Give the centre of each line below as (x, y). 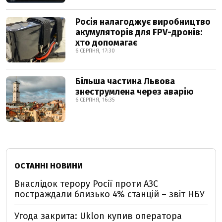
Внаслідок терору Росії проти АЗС (86, 184)
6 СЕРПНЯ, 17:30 (95, 51)
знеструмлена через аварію (135, 91)
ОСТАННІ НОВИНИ (49, 166)
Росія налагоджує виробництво (143, 22)
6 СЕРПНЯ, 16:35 (95, 100)
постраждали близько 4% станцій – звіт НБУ (110, 194)
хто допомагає (106, 42)
